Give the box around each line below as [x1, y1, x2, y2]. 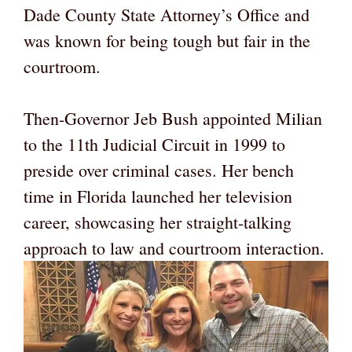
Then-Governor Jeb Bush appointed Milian [24, 107, 322, 130]
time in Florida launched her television [24, 185, 292, 208]
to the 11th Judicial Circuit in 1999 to [24, 133, 285, 156]
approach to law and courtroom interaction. [24, 236, 324, 260]
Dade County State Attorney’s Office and [24, 3, 310, 27]
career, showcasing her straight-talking [24, 211, 291, 234]
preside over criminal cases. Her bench [24, 159, 294, 182]
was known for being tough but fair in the [24, 29, 310, 53]
